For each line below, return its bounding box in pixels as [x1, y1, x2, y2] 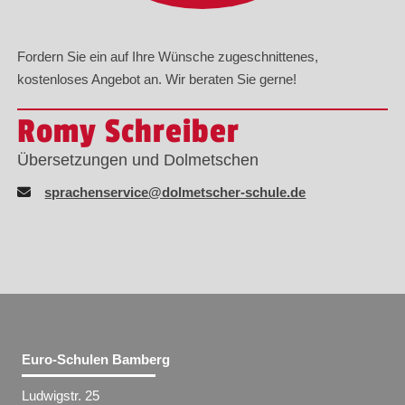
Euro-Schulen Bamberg [22, 351, 171, 367]
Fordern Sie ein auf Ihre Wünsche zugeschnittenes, [17, 49, 319, 65]
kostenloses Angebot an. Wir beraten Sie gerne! [17, 71, 297, 88]
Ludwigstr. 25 [22, 387, 100, 403]
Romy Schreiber [17, 111, 240, 152]
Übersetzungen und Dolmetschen [17, 150, 259, 169]
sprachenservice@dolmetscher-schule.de [44, 184, 306, 200]
